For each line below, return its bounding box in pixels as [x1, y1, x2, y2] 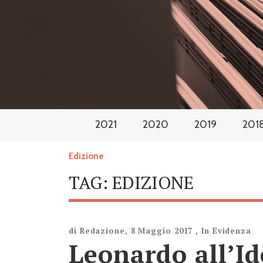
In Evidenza [201, 225, 251, 236]
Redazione [79, 225, 125, 236]
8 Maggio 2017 [130, 225, 193, 236]
